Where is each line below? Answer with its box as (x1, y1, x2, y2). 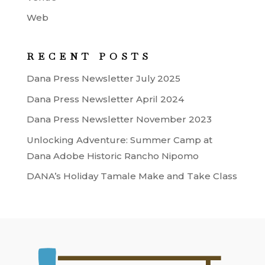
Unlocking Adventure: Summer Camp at (26, 134, 212, 146)
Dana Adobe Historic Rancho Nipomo (26, 150, 199, 161)
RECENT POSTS (26, 50, 152, 63)
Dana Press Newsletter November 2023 (26, 114, 212, 125)
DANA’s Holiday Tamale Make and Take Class (26, 170, 237, 182)
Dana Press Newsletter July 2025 (26, 73, 180, 84)
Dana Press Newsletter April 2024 (26, 93, 184, 105)
